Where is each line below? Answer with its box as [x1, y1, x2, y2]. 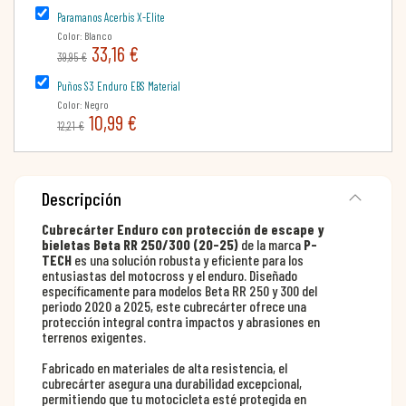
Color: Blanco [57, 28, 112, 42]
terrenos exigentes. [42, 327, 146, 345]
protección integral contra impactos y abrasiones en [42, 312, 320, 330]
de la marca [238, 235, 304, 253]
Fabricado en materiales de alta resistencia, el [42, 358, 287, 376]
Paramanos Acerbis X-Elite [57, 9, 165, 24]
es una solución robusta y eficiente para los [72, 250, 304, 268]
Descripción [42, 187, 121, 209]
